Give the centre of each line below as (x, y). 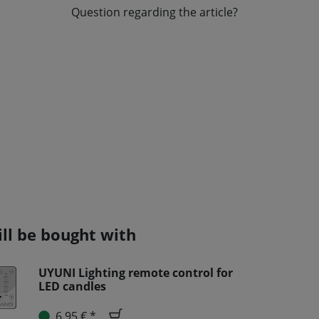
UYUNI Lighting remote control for (136, 273)
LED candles (72, 286)
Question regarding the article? (155, 12)
